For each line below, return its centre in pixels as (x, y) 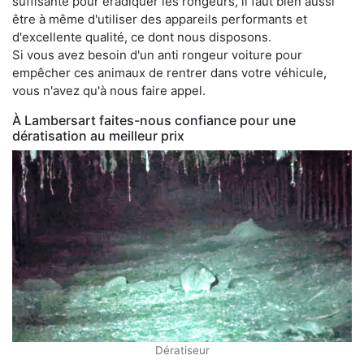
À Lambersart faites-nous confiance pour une (154, 120)
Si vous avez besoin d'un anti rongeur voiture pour (157, 54)
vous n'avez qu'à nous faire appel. (109, 90)
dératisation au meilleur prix (98, 135)
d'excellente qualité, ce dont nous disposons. (142, 37)
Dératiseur (182, 351)
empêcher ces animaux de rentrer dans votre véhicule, (169, 72)
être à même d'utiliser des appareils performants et (160, 19)
